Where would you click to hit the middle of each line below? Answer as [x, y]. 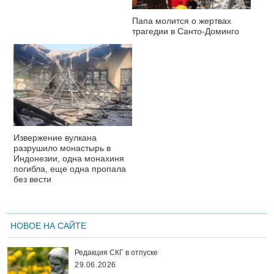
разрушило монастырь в [62, 148]
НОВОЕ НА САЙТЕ [48, 225]
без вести [32, 179]
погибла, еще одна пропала [70, 168]
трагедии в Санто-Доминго [186, 31]
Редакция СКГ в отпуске [116, 252]
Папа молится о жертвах [182, 20]
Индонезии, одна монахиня [69, 158]
